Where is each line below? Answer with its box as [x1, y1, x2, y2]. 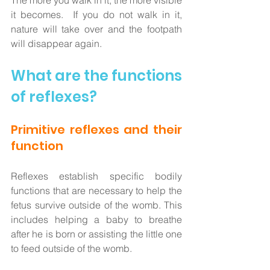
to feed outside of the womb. [11, 242, 137, 255]
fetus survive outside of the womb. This [11, 199, 182, 212]
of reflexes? [11, 87, 97, 107]
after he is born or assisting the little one [11, 228, 182, 240]
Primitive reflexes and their [11, 121, 182, 139]
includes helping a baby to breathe [11, 213, 182, 226]
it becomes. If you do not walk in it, [11, 8, 182, 21]
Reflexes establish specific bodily [11, 170, 182, 183]
